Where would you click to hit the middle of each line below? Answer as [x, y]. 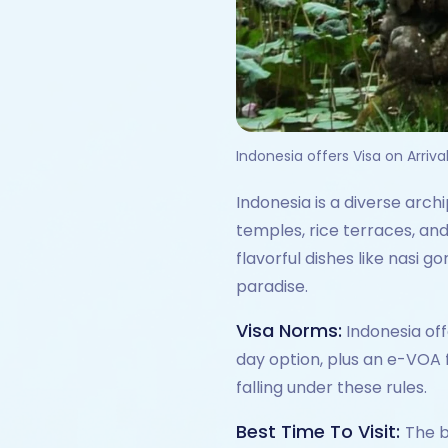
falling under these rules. [331, 387]
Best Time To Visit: [320, 431]
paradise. [272, 286]
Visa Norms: [289, 330]
